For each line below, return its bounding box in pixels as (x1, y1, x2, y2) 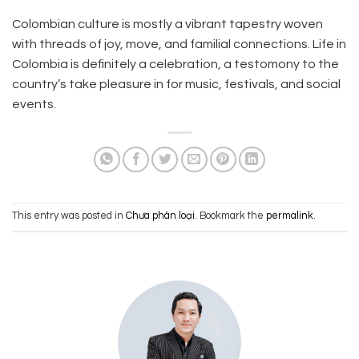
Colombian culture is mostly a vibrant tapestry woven (12, 17, 323, 30)
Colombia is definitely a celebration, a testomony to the (12, 57, 339, 71)
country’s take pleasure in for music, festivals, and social (12, 77, 341, 91)
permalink (266, 211, 313, 222)
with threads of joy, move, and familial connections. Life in (12, 37, 346, 50)
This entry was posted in (12, 211, 126, 222)
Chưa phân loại (126, 211, 195, 222)
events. (12, 97, 56, 111)
